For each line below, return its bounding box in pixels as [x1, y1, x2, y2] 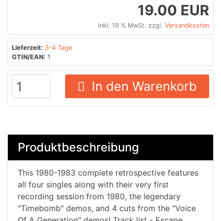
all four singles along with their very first [18, 179, 169, 189]
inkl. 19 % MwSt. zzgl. [98, 21, 165, 29]
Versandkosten [165, 21, 209, 29]
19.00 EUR [138, 1, 209, 19]
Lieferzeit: [12, 43, 43, 51]
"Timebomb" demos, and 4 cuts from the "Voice [18, 203, 196, 213]
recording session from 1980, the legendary [18, 191, 181, 201]
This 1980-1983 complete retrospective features [18, 167, 198, 178]
